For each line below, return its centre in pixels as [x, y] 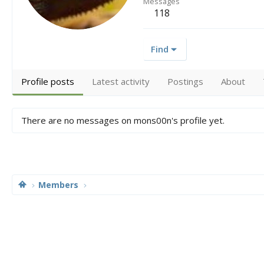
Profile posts [48, 81]
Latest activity [121, 81]
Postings [185, 81]
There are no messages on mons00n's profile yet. [123, 120]
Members [59, 185]
